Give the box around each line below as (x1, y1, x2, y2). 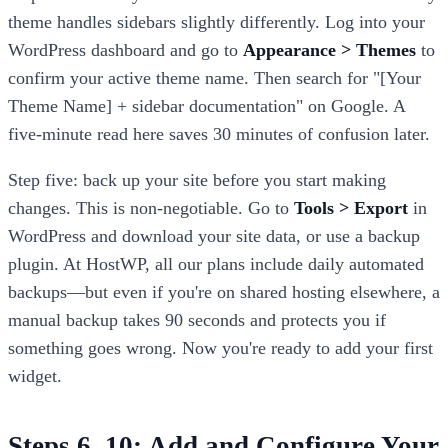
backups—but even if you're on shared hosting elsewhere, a (8, 281, 440, 302)
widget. (8, 365, 62, 386)
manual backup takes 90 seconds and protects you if (8, 309, 386, 330)
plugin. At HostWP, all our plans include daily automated (8, 253, 424, 274)
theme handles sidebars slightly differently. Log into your (8, 11, 425, 32)
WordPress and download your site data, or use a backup (8, 225, 420, 246)
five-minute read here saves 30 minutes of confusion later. (8, 123, 430, 144)
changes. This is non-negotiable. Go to (8, 197, 294, 218)
